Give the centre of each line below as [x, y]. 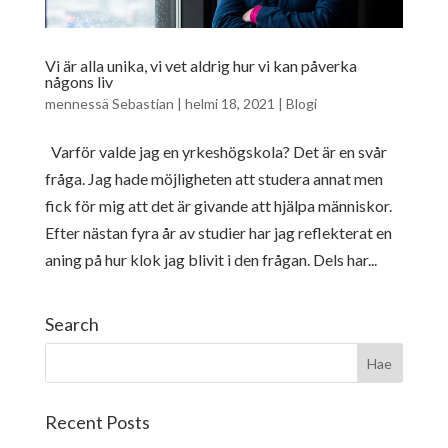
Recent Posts [97, 422]
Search [71, 324]
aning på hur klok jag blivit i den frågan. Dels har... [210, 260]
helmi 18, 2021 [229, 104]
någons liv [78, 82]
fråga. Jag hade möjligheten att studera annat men [213, 179]
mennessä [78, 104]
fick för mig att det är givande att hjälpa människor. [218, 206]
